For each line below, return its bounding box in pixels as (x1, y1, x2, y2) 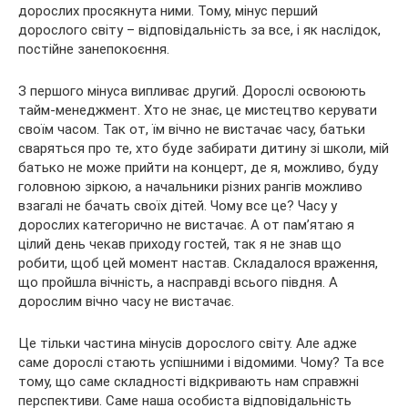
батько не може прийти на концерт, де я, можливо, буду (18, 158, 378, 176)
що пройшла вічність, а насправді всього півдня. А (18, 273, 338, 291)
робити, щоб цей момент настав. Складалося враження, (18, 254, 378, 271)
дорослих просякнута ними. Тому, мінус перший (18, 2, 318, 19)
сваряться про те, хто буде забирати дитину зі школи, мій (18, 139, 389, 157)
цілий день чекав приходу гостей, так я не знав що (18, 235, 342, 252)
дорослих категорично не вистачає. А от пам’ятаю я (18, 216, 354, 233)
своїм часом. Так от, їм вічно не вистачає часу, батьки (18, 120, 365, 138)
